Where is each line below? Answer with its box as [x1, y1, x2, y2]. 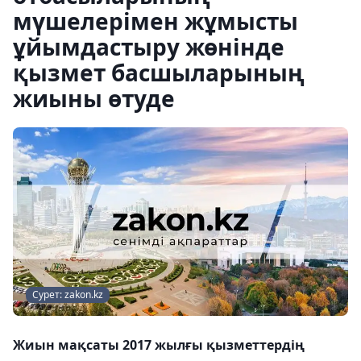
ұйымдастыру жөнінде [13, 31, 284, 62]
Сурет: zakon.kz [32, 288, 103, 301]
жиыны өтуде [13, 83, 175, 114]
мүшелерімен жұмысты [13, 6, 298, 36]
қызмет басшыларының [13, 57, 305, 88]
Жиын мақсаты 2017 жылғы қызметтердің [13, 336, 305, 354]
